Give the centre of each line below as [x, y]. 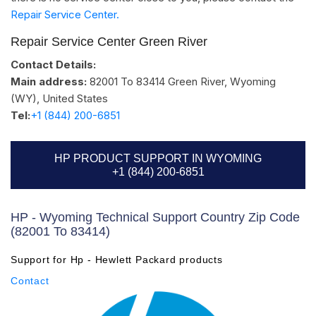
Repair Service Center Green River [109, 41]
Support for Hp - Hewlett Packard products [117, 259]
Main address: [49, 81]
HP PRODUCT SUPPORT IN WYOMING [158, 158]
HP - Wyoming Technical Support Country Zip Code [155, 217]
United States [75, 98]
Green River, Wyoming [222, 81]
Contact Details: [53, 64]
